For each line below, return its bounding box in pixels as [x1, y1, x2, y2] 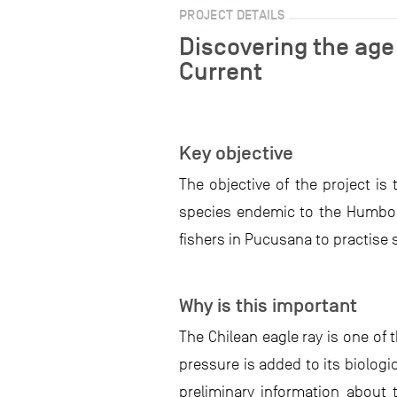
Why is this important [179, 294, 357, 317]
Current [179, 56, 262, 86]
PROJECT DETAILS [179, 6, 285, 23]
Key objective [179, 142, 293, 165]
